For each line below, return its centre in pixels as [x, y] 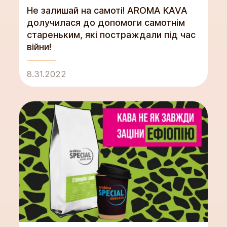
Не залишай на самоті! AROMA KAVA [107, 10]
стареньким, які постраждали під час [111, 34]
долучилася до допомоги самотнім [106, 22]
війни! [39, 47]
